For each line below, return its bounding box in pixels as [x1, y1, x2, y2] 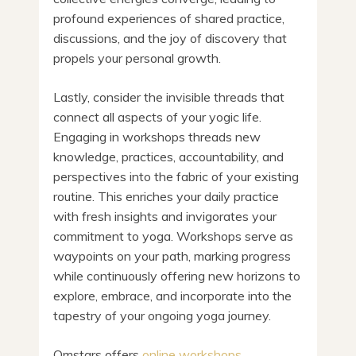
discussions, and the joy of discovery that [53, 29, 287, 46]
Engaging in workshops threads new [53, 128, 261, 145]
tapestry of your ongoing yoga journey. [53, 307, 271, 323]
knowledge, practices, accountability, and [53, 148, 284, 164]
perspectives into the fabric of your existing [53, 168, 299, 184]
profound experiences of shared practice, [53, 10, 284, 26]
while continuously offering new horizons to [53, 267, 300, 284]
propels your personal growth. [53, 49, 221, 66]
